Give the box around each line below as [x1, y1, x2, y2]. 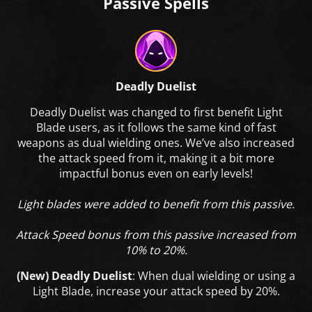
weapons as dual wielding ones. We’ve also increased [17, 134, 295, 150]
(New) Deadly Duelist [17, 267, 132, 283]
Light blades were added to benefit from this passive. [17, 196, 295, 212]
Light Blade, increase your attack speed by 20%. [32, 283, 280, 299]
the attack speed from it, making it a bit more [38, 150, 274, 166]
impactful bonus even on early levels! [59, 165, 253, 181]
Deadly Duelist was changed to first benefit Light [29, 104, 283, 120]
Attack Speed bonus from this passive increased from [16, 226, 296, 242]
